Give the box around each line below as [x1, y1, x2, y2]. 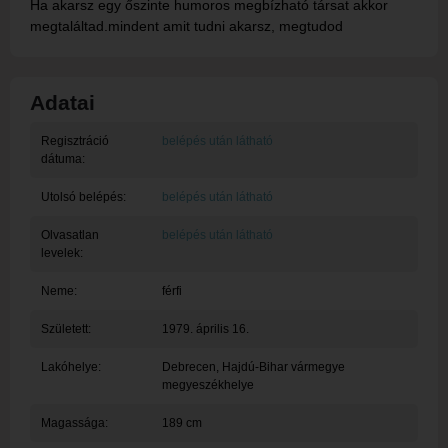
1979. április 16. [161, 322, 249, 337]
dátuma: [40, 152, 85, 167]
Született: [40, 322, 91, 337]
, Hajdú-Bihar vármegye [215, 360, 345, 375]
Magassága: [40, 416, 108, 431]
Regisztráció [40, 134, 109, 149]
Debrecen [161, 360, 216, 375]
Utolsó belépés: [40, 190, 126, 205]
